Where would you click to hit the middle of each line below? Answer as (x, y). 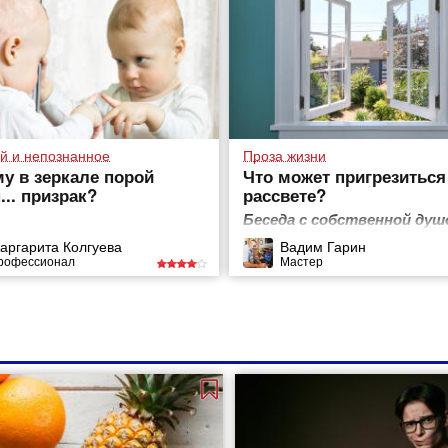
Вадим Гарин (323, 245)
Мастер (302, 260)
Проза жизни (285, 155)
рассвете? (285, 195)
